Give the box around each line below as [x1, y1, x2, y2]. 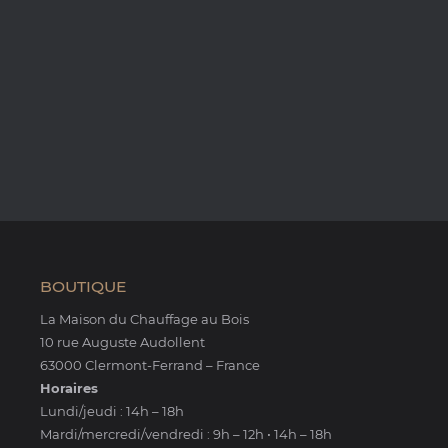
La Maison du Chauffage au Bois [39, 311, 249, 327]
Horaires [39, 380, 102, 396]
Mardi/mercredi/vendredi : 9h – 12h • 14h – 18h [39, 426, 332, 442]
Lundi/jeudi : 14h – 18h [39, 403, 184, 419]
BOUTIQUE [39, 277, 126, 296]
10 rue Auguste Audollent [39, 334, 205, 350]
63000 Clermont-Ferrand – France [39, 357, 260, 373]
